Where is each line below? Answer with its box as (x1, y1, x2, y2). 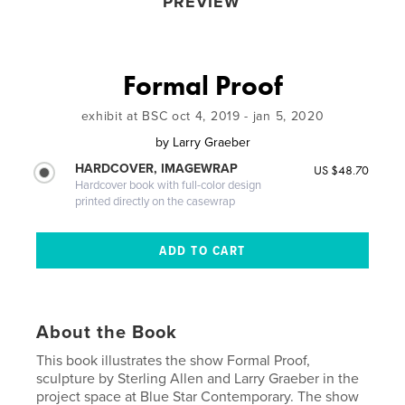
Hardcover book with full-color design (75, 178, 262, 193)
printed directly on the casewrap (75, 194, 236, 210)
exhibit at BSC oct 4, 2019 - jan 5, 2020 (80, 108, 325, 125)
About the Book (36, 322, 178, 344)
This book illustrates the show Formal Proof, (36, 352, 311, 371)
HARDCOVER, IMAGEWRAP (75, 161, 239, 177)
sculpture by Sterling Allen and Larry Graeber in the (36, 370, 360, 389)
